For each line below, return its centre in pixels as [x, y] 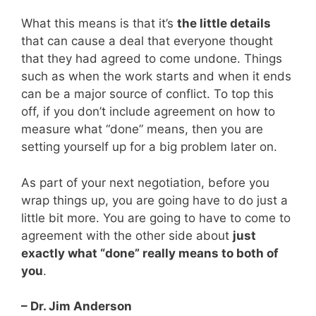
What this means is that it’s [99, 24]
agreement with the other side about [127, 235]
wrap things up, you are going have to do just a [154, 200]
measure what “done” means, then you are [142, 129]
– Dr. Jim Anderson [77, 306]
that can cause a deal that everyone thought [147, 41]
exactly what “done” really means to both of [150, 253]
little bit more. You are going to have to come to [156, 218]
